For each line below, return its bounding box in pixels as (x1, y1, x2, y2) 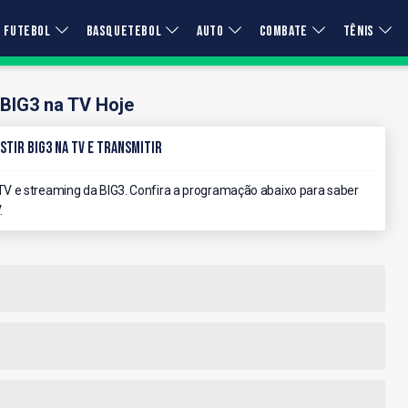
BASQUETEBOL (86, 23, 162, 40)
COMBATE (259, 23, 308, 40)
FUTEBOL (4, 23, 51, 40)
